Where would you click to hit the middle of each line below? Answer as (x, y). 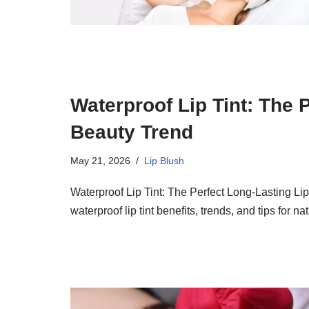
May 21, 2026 (100, 161)
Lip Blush (164, 161)
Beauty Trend (132, 132)
